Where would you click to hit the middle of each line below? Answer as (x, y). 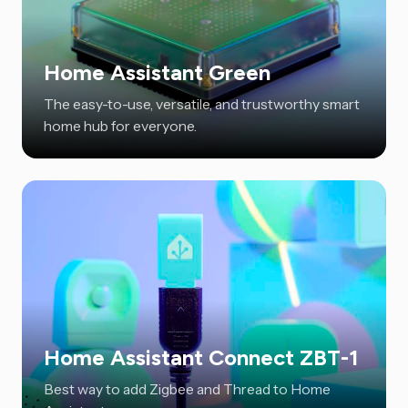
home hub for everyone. (120, 125)
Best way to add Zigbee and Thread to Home (187, 388)
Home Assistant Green (157, 72)
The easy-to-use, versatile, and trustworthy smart (201, 103)
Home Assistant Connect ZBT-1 (201, 357)
